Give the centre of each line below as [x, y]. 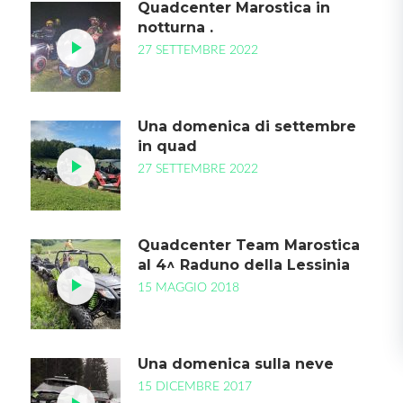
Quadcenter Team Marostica [248, 245]
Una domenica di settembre [246, 126]
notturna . [175, 27]
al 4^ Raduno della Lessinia [243, 265]
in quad [167, 146]
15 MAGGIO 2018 [188, 288]
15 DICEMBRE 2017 [194, 387]
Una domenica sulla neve [235, 364]
